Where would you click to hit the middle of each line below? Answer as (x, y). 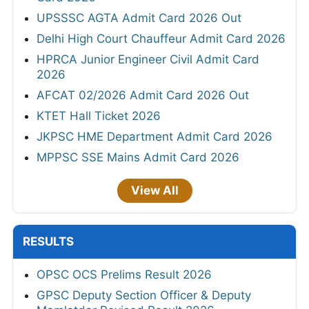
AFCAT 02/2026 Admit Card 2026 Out (143, 95)
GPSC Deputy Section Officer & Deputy (144, 295)
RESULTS (48, 241)
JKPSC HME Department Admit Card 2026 (154, 136)
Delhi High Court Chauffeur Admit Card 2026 (161, 38)
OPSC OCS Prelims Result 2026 (124, 274)
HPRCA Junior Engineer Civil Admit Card (148, 59)
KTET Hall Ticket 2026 (99, 116)
